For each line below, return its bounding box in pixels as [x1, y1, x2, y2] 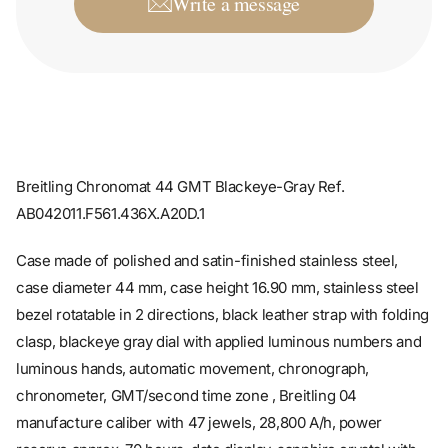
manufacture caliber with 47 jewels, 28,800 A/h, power [16, 383, 382, 403]
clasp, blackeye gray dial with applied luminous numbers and [16, 302, 422, 322]
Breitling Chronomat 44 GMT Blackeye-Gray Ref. [16, 147, 345, 167]
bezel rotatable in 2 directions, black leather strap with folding [16, 275, 429, 295]
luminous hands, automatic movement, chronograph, [16, 329, 369, 349]
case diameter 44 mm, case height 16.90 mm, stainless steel [16, 248, 419, 268]
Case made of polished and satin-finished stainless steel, [16, 221, 399, 241]
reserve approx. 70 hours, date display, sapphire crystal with [16, 410, 417, 430]
